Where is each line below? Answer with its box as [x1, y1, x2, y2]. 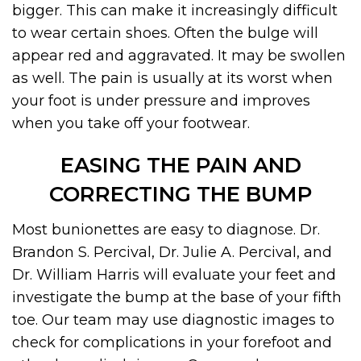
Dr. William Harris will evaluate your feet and [12, 266, 336, 284]
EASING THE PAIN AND [60, 152, 301, 179]
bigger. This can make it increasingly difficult [12, 2, 338, 20]
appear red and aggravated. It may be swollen [12, 47, 346, 65]
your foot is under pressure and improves [12, 92, 310, 110]
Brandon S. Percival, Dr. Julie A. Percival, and [12, 243, 332, 262]
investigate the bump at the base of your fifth [12, 288, 342, 307]
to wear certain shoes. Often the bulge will [12, 24, 318, 43]
